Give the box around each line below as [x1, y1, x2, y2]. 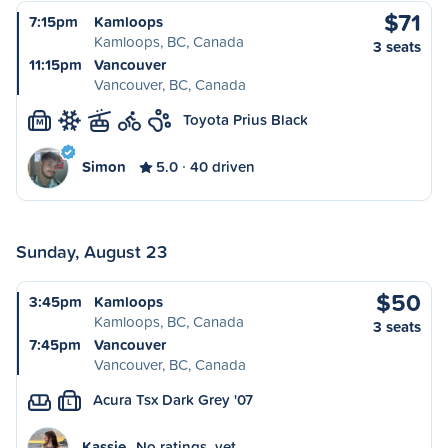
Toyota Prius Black [183, 109, 308, 130]
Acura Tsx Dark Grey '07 [93, 389, 253, 410]
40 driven [190, 156, 255, 177]
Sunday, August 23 [16, 238, 167, 264]
